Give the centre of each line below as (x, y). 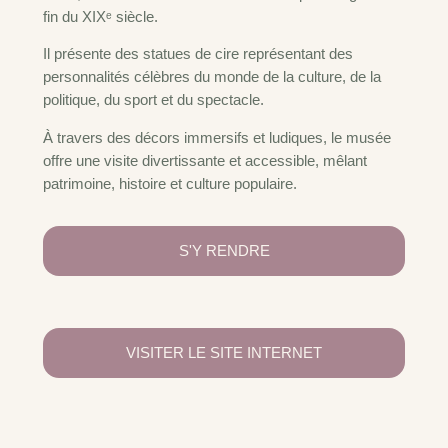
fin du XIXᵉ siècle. (100, 16)
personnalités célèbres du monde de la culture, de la (211, 77)
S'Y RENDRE (224, 250)
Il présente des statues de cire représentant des (197, 54)
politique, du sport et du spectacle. (153, 100)
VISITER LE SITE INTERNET (224, 352)
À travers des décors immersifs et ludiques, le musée (216, 138)
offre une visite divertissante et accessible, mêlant (204, 161)
